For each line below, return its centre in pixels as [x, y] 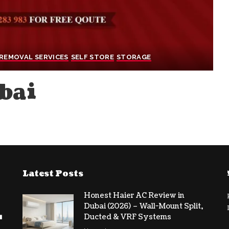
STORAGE [134, 57]
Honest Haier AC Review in [134, 196]
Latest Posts [53, 174]
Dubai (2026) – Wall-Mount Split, [143, 207]
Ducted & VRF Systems [127, 217]
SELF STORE [93, 57]
